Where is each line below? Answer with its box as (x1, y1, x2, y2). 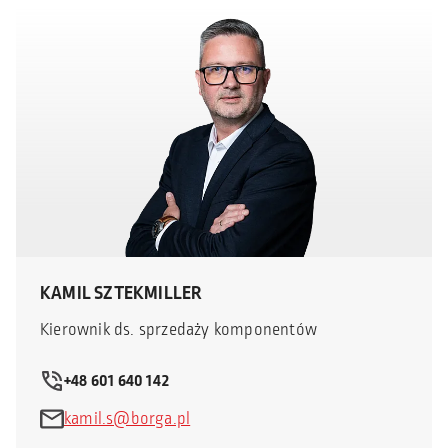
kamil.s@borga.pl (64, 406, 191, 431)
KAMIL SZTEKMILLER (40, 279, 203, 306)
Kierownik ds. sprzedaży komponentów (40, 317, 317, 342)
